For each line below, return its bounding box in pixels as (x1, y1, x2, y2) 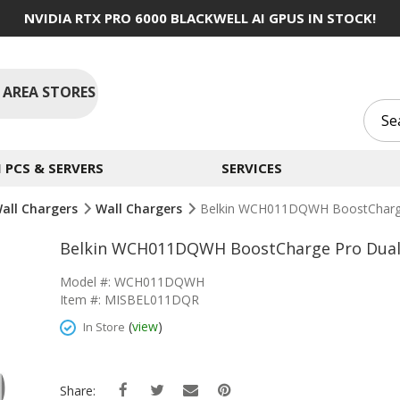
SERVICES (221, 159, 282, 177)
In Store (83, 319, 125, 335)
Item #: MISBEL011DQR (60, 291, 199, 308)
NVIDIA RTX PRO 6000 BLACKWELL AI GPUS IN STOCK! (24, 9, 376, 27)
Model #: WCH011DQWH (60, 273, 204, 290)
